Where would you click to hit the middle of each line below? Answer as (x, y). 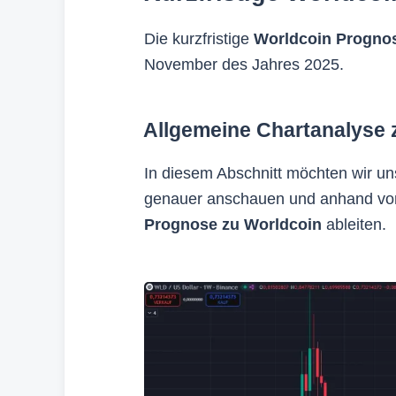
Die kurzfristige (199, 38)
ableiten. (354, 224)
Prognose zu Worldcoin (233, 224)
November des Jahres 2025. (244, 64)
